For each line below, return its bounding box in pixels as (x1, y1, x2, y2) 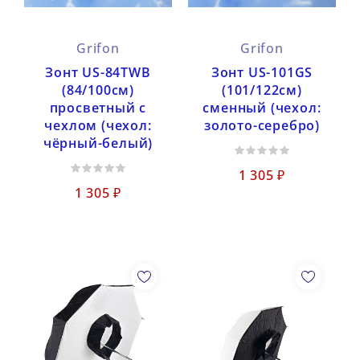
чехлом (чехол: (44, 116, 152, 134)
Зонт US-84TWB (45, 63, 151, 81)
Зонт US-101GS (211, 63, 313, 81)
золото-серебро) (203, 116, 320, 134)
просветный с (49, 98, 147, 117)
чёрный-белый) (43, 133, 153, 152)
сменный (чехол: (202, 98, 321, 117)
